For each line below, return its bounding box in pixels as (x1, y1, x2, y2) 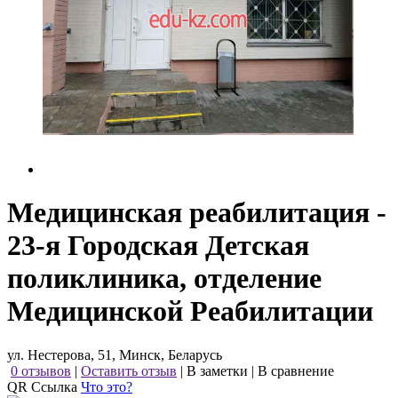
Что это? (81, 378, 132, 394)
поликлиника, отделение (7, 262, 322, 295)
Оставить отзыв (81, 362, 177, 378)
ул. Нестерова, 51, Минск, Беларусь (7, 346, 222, 362)
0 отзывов (11, 362, 71, 378)
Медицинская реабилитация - (7, 196, 386, 229)
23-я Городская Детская (7, 229, 309, 262)
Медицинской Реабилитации (7, 295, 373, 328)
